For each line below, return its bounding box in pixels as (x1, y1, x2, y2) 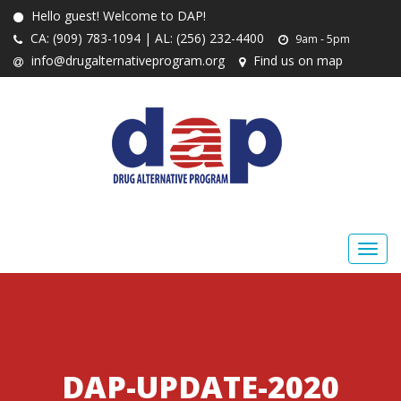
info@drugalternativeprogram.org (28, 52, 225, 69)
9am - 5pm (293, 31, 350, 47)
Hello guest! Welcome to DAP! (28, 7, 206, 24)
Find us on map (250, 52, 343, 69)
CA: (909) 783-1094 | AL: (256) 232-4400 (27, 30, 264, 47)
